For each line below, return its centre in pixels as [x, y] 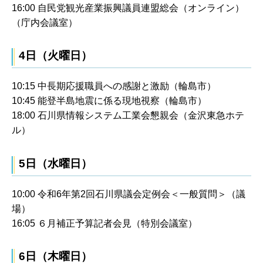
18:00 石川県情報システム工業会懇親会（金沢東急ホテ [128, 116]
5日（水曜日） [55, 163]
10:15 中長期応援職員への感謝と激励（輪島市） [114, 86]
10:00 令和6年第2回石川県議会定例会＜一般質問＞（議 [129, 194]
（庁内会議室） [45, 23]
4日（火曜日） [55, 56]
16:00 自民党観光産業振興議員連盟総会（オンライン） [128, 8]
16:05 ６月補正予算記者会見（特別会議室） [104, 223]
